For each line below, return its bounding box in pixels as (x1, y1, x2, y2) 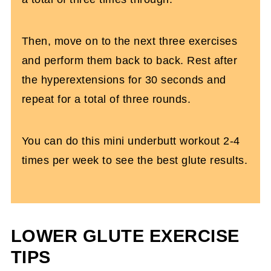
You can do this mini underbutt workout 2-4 (21, 135, 240, 147)
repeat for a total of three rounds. (21, 93, 191, 105)
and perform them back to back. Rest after (21, 54, 238, 67)
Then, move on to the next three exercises (21, 35, 238, 47)
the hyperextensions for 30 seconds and (21, 74, 226, 86)
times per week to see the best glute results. (21, 154, 248, 166)
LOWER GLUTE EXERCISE (10, 226, 240, 246)
